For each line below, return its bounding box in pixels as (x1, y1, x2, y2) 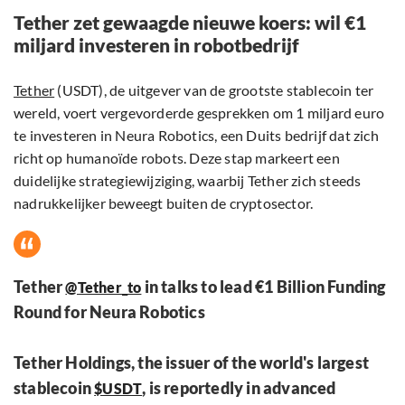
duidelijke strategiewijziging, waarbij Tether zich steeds (14, 172, 362, 190)
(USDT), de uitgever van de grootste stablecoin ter (54, 81, 374, 99)
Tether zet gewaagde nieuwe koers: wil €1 (14, 11, 366, 34)
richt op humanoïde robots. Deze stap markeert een (14, 149, 340, 167)
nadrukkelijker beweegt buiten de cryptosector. (14, 194, 314, 212)
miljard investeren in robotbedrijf (14, 33, 299, 57)
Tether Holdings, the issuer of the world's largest (14, 353, 370, 373)
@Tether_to (65, 278, 142, 297)
